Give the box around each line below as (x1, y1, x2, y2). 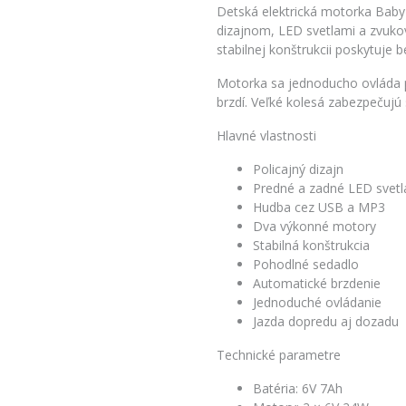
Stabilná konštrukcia (253, 236, 370, 254)
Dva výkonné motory (253, 217, 376, 235)
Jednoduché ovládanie (253, 293, 382, 311)
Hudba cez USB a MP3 (253, 198, 385, 216)
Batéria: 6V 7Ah (253, 379, 343, 397)
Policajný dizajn (253, 159, 343, 178)
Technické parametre (217, 345, 341, 363)
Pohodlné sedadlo (253, 255, 359, 273)
